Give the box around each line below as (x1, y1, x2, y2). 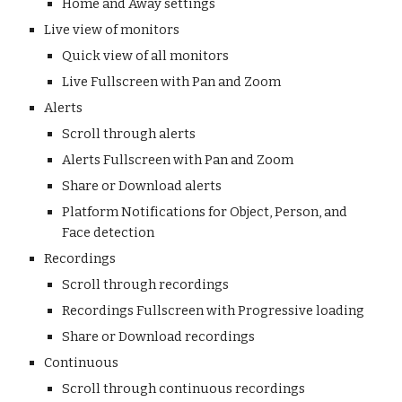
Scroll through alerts (62, 126, 197, 142)
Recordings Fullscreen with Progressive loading (62, 302, 365, 319)
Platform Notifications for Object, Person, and (62, 204, 348, 220)
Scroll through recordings (62, 276, 230, 293)
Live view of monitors (44, 22, 180, 38)
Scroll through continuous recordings (62, 380, 306, 397)
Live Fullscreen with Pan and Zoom (62, 74, 282, 90)
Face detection (62, 224, 155, 240)
